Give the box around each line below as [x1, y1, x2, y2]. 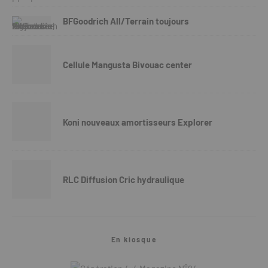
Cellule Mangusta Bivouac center [63, 59, 192, 70]
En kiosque [111, 235, 157, 243]
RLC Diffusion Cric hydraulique [63, 173, 184, 185]
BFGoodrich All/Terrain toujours [63, 16, 189, 26]
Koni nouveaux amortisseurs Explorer [63, 116, 212, 127]
